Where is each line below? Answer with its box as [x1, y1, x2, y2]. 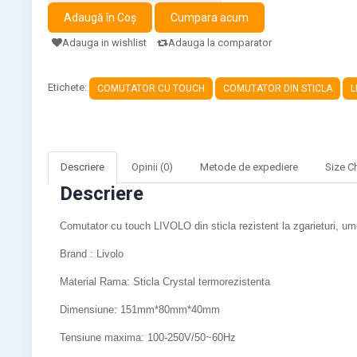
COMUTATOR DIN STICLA [223, 82, 333, 94]
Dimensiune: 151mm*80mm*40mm [60, 303, 221, 316]
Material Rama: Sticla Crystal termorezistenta [60, 275, 271, 288]
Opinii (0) [131, 160, 174, 173]
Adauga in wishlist [62, 36, 147, 49]
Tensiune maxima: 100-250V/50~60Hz [60, 331, 237, 343]
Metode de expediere [200, 160, 299, 173]
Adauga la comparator [168, 36, 273, 49]
